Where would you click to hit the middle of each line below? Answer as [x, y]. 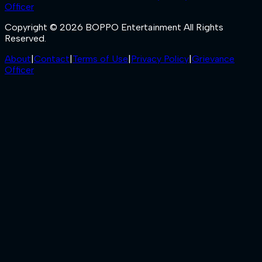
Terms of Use [100, 58]
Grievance [213, 58]
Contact [52, 58]
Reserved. [25, 38]
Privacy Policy [160, 58]
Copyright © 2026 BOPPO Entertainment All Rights [114, 27]
